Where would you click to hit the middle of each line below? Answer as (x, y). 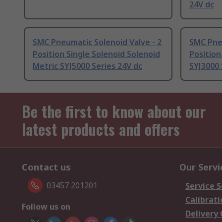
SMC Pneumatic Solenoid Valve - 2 (97, 42)
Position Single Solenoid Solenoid (96, 54)
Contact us (46, 167)
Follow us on (46, 207)
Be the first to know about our (114, 111)
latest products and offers (101, 129)
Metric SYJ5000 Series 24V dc (87, 66)
